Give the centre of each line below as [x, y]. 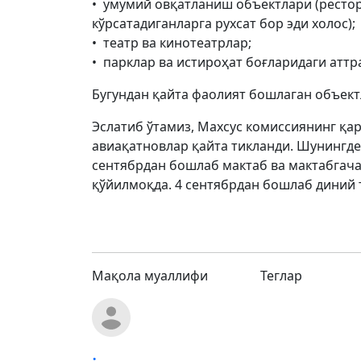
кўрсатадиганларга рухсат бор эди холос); [224, 23]
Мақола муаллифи [150, 276]
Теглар [281, 276]
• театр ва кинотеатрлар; [172, 43]
